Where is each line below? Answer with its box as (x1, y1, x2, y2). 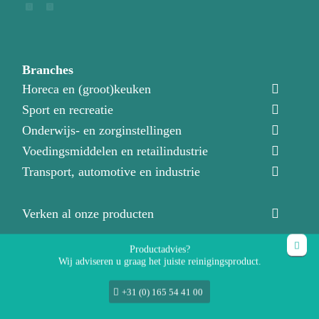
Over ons (22, 294, 73, 309)
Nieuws (22, 249, 62, 263)
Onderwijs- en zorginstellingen (22, 123, 182, 138)
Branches (22, 62, 74, 77)
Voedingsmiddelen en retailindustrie (22, 144, 209, 159)
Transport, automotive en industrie (22, 164, 201, 179)
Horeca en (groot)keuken (22, 82, 152, 97)
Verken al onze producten (22, 206, 155, 221)
